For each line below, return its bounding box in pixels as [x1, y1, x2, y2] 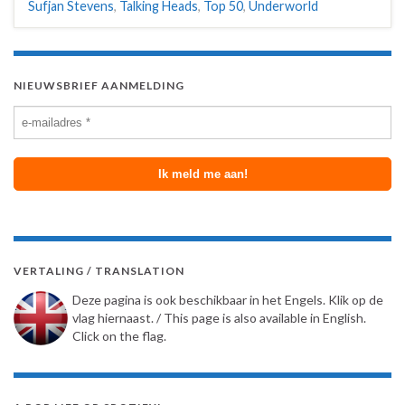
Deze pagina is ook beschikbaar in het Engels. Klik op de [72, 292, 383, 308]
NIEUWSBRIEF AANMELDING [14, 79, 184, 93]
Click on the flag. [72, 328, 166, 344]
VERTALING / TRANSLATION [14, 264, 184, 278]
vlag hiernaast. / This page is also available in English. [72, 310, 366, 326]
